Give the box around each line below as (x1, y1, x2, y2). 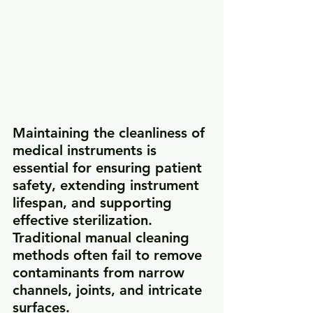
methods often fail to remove (13, 247, 206, 264)
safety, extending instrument (13, 177, 203, 194)
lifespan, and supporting (13, 194, 176, 212)
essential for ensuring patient (13, 159, 206, 177)
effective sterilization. (13, 212, 156, 229)
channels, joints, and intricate (13, 282, 206, 299)
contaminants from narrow (13, 264, 189, 282)
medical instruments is (13, 142, 161, 159)
